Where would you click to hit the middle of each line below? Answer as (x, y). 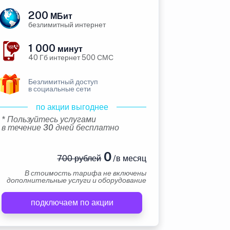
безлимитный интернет (67, 25)
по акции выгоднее (72, 107)
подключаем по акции (72, 203)
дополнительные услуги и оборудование (76, 180)
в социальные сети (60, 89)
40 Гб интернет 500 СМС (71, 57)
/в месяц (129, 158)
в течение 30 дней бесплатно (60, 128)
